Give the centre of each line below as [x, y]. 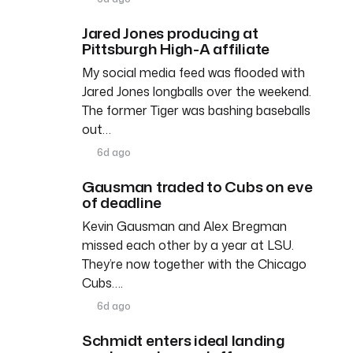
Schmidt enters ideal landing [184, 340]
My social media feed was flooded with [193, 72]
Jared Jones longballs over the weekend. [197, 91]
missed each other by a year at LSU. [188, 245]
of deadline [122, 202]
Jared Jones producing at [170, 32]
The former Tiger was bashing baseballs [196, 110]
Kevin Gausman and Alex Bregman [184, 226]
